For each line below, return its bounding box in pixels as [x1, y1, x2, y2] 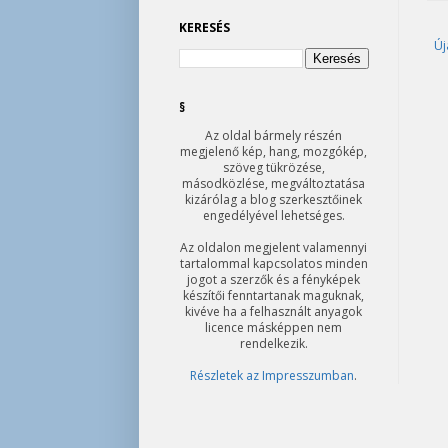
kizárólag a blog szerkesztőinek [185, 191, 362, 208]
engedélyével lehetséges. [202, 207, 345, 224]
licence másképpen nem [205, 319, 342, 336]
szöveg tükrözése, [222, 159, 325, 176]
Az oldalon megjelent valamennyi [180, 239, 367, 256]
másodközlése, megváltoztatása [182, 175, 365, 192]
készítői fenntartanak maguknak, [183, 287, 364, 304]
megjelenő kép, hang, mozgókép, [180, 143, 367, 160]
